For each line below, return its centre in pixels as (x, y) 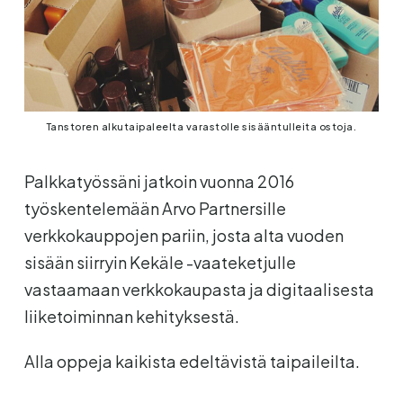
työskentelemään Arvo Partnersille (155, 208)
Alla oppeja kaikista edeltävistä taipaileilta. (192, 361)
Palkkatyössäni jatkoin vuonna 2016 (159, 181)
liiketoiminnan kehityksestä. (131, 316)
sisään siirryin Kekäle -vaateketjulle (160, 262)
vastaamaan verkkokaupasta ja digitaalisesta (199, 289)
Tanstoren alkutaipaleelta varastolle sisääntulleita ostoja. (201, 126)
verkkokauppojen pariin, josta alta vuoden (184, 235)
